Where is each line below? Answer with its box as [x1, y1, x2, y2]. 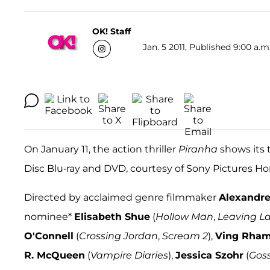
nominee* [24, 211, 74, 223]
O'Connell [24, 230, 74, 242]
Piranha [178, 143, 218, 155]
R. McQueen [24, 250, 85, 262]
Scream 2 [162, 230, 208, 242]
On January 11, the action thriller [24, 143, 178, 155]
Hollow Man [155, 211, 213, 223]
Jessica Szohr [175, 250, 243, 262]
